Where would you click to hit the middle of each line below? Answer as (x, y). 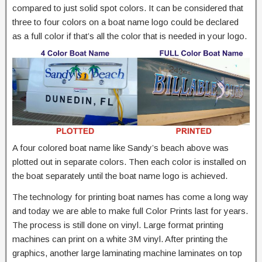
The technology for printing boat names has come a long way (130, 197)
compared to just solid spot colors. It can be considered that (128, 8)
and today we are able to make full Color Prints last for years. (130, 211)
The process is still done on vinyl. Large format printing (118, 225)
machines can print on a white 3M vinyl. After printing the (120, 239)
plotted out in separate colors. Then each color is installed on (129, 162)
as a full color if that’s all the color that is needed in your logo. (130, 36)
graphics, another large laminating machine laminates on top (127, 253)
